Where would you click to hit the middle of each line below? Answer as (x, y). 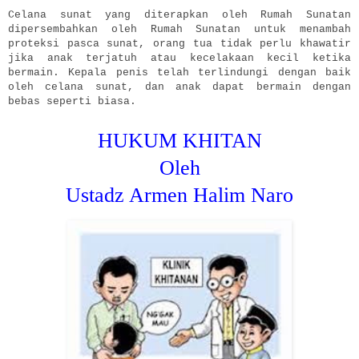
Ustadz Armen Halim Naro (179, 194)
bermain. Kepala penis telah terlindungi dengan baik (179, 72)
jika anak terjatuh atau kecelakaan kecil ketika (179, 58)
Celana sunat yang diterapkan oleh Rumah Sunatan (179, 14)
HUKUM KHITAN (179, 140)
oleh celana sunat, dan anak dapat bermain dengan (179, 87)
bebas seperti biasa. (72, 101)
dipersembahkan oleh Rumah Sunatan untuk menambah (179, 29)
